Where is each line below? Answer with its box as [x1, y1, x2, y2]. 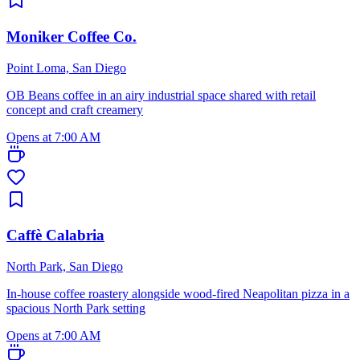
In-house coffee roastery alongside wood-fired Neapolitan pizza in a [6, 286, 350, 301]
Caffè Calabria [6, 227, 104, 244]
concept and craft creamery [6, 102, 143, 117]
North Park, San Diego [6, 259, 123, 273]
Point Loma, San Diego [6, 60, 126, 75]
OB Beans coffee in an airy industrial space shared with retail [6, 88, 316, 102]
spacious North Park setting [6, 301, 145, 315]
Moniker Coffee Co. [6, 27, 137, 45]
